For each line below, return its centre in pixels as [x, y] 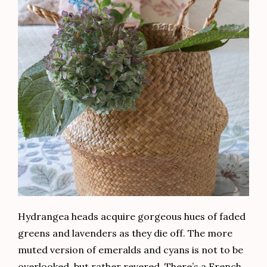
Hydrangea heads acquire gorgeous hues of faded [132, 217]
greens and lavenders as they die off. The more [125, 233]
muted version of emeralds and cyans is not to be [131, 250]
